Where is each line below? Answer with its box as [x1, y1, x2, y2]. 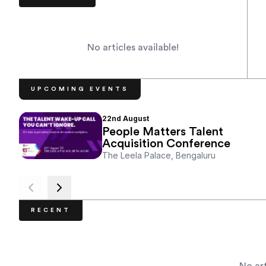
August [123, 114, 149, 123]
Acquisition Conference [102, 138, 230, 150]
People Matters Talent [102, 126, 223, 138]
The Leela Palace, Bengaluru [102, 150, 216, 161]
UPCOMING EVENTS [31, 86, 129, 93]
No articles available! [87, 43, 179, 53]
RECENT [31, 207, 71, 214]
